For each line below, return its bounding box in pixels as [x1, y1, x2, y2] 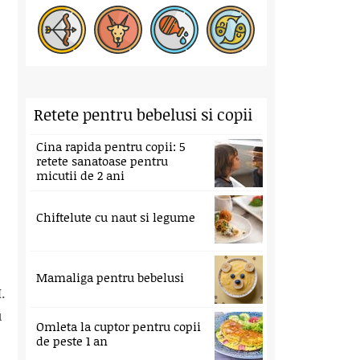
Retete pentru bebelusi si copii [34, 103, 252, 125]
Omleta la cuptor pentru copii [36, 317, 201, 335]
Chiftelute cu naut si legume [36, 208, 195, 226]
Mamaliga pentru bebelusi [36, 268, 184, 286]
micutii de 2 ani [36, 166, 125, 184]
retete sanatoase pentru [36, 152, 168, 170]
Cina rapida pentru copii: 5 [36, 137, 186, 155]
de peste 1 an [36, 332, 108, 350]
